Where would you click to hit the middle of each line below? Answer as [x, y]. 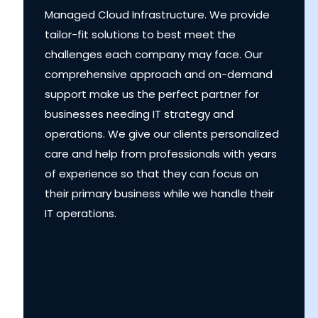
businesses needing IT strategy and [139, 114]
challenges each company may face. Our [154, 54]
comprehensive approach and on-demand [159, 74]
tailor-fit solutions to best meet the [141, 34]
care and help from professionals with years [161, 153]
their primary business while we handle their [160, 193]
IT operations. [81, 213]
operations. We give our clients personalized [162, 133]
